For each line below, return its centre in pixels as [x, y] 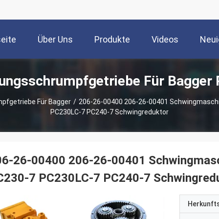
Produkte [112, 40]
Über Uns [55, 40]
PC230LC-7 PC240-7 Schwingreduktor [109, 112]
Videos [165, 40]
